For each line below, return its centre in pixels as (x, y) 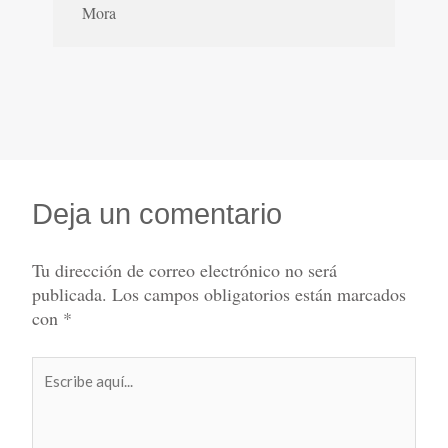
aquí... (50, 391)
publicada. (70, 293)
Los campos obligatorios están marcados (259, 293)
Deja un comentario (157, 213)
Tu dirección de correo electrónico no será (185, 269)
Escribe (56, 367)
